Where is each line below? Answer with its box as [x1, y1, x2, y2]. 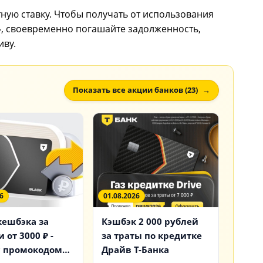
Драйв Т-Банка [101, 243, 169, 255]
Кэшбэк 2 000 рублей [101, 215, 198, 227]
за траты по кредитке [101, 229, 202, 241]
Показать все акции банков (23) [73, 85, 198, 96]
